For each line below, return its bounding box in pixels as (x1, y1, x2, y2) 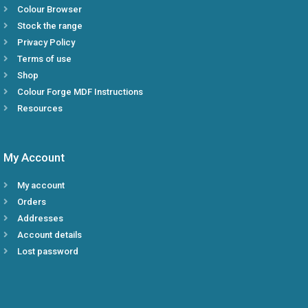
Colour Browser (17, 4, 82, 15)
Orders (17, 197, 46, 208)
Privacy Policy (17, 37, 75, 48)
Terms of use (17, 54, 71, 65)
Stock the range (17, 21, 82, 32)
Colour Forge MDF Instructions (17, 87, 143, 98)
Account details (17, 230, 82, 241)
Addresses (17, 213, 63, 224)
